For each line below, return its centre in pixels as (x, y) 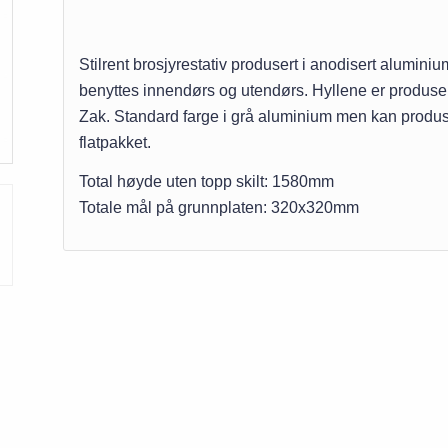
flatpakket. (114, 142)
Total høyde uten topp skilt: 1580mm (206, 182)
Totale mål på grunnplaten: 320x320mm (218, 208)
